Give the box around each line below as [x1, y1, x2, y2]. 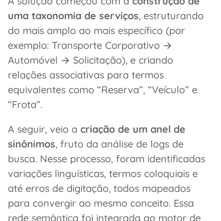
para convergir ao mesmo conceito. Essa [8, 196, 194, 209]
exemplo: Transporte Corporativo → [8, 38, 172, 51]
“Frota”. [8, 98, 42, 110]
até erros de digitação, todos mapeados [8, 182, 190, 194]
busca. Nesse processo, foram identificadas [8, 152, 205, 165]
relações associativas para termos [8, 68, 164, 81]
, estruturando [139, 9, 204, 22]
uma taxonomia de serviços [8, 9, 139, 22]
